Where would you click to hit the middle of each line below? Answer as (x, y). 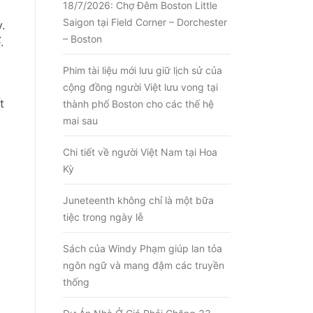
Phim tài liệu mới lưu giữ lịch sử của (143, 70)
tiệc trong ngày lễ (103, 217)
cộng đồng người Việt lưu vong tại (140, 87)
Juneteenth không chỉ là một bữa (138, 200)
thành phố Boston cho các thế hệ (138, 104)
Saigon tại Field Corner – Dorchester (145, 22)
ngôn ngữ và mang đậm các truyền (144, 265)
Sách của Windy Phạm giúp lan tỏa (143, 248)
